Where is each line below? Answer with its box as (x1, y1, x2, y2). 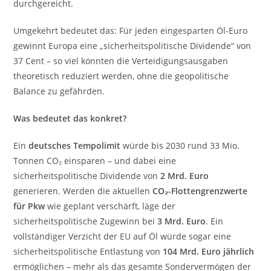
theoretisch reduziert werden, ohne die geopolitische (13, 70, 229, 82)
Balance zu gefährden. (13, 85, 105, 97)
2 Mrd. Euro (160, 170, 209, 181)
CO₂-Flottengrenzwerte (152, 185, 248, 197)
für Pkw (13, 200, 45, 212)
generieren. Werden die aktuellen (13, 185, 153, 197)
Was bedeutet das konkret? (13, 113, 127, 124)
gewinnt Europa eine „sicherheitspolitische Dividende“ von (13, 40, 252, 51)
